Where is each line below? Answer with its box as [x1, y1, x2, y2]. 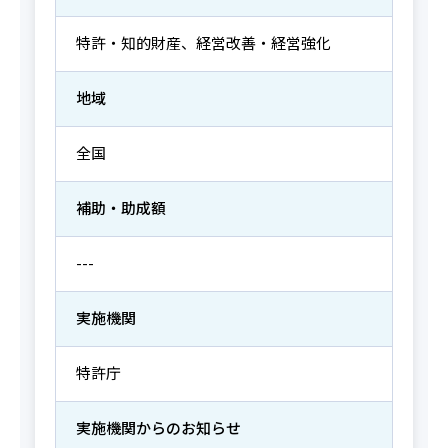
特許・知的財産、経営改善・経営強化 [75, 34, 331, 53]
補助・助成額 [75, 199, 166, 218]
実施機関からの [75, 419, 181, 438]
